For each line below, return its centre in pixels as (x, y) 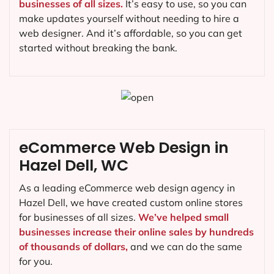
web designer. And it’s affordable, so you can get (131, 33)
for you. (36, 261)
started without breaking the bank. (98, 47)
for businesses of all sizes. (79, 217)
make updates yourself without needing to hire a (129, 18)
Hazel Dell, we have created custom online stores (131, 202)
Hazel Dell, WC (74, 165)
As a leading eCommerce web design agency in (127, 187)
